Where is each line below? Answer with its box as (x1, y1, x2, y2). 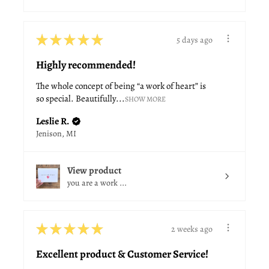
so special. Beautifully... (36, 92, 125, 105)
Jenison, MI (36, 128, 76, 140)
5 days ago (177, 34, 213, 46)
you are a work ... (67, 177, 127, 189)
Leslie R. (36, 115, 69, 128)
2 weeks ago (171, 223, 213, 235)
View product (67, 164, 121, 178)
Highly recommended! (36, 58, 136, 73)
